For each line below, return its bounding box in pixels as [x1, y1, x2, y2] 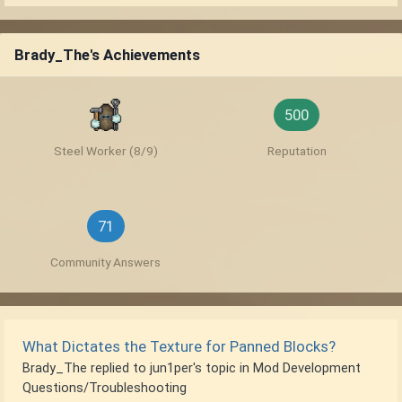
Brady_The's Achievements [14, 46, 200, 65]
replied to [87, 360, 150, 377]
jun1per [150, 360, 193, 377]
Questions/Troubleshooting [22, 380, 187, 397]
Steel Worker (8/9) [53, 144, 158, 159]
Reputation [267, 144, 327, 159]
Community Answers [50, 255, 161, 270]
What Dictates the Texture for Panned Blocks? [22, 337, 336, 356]
